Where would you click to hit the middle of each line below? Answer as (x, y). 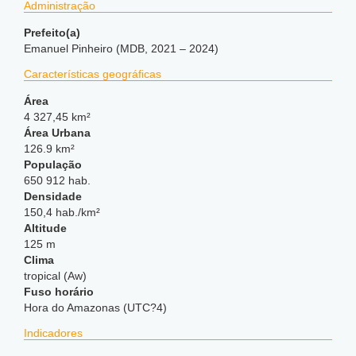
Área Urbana (57, 133)
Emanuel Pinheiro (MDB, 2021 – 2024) (121, 48)
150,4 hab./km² (62, 212)
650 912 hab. (57, 180)
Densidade (53, 196)
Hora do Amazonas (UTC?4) (95, 308)
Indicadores (53, 333)
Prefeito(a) (52, 33)
